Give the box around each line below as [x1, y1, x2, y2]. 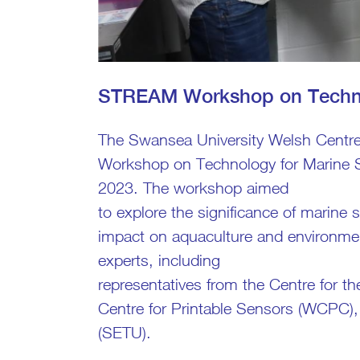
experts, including [98, 250, 220, 269]
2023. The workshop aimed [98, 178, 288, 197]
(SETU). [98, 322, 151, 342]
